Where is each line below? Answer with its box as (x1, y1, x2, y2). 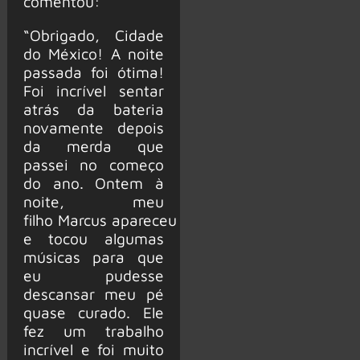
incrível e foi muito (22, 339, 164, 358)
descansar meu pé (22, 284, 164, 303)
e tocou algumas (22, 228, 164, 247)
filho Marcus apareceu (22, 210, 177, 229)
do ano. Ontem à (22, 173, 164, 192)
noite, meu (22, 191, 164, 211)
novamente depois (22, 117, 164, 137)
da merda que (22, 136, 164, 155)
